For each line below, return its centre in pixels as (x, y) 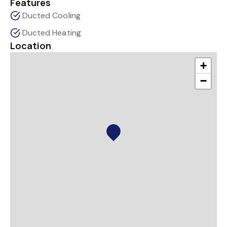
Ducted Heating (52, 33)
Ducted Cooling (51, 15)
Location (31, 46)
